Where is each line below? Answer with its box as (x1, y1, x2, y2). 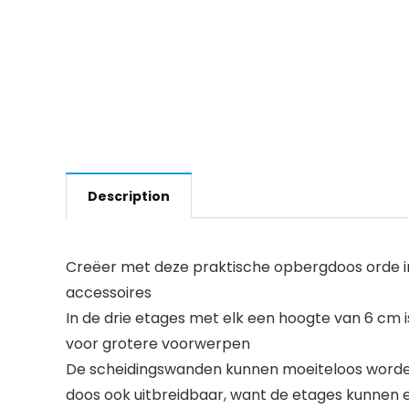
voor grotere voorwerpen (66, 333, 250, 354)
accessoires (66, 282, 152, 303)
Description (88, 187, 170, 205)
